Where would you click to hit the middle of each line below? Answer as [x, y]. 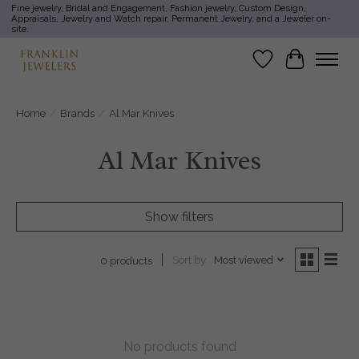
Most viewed [243, 260]
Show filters [179, 216]
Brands [77, 113]
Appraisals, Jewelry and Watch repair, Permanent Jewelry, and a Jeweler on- [171, 19]
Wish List [290, 67]
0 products [126, 260]
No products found [179, 346]
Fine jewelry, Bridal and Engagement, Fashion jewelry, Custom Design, [158, 9]
